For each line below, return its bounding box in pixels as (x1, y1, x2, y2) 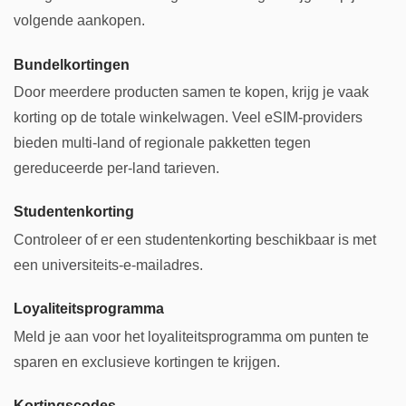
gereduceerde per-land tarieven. (14, 159, 219, 176)
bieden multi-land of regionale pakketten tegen (14, 134, 311, 150)
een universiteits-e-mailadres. (14, 256, 203, 273)
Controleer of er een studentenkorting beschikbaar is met (14, 231, 376, 247)
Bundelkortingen (14, 55, 130, 72)
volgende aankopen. (14, 12, 145, 28)
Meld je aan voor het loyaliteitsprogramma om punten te (14, 328, 369, 344)
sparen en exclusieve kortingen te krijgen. (14, 353, 280, 370)
